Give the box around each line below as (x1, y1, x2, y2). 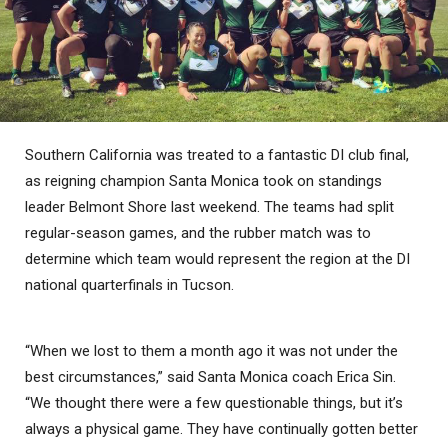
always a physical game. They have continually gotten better (25, 419, 418, 438)
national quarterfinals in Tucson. (25, 275, 234, 294)
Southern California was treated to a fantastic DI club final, (25, 145, 409, 164)
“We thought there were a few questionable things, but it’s (25, 393, 403, 412)
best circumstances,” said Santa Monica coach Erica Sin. (25, 367, 396, 386)
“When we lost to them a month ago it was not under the (25, 341, 398, 360)
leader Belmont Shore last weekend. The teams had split (25, 197, 394, 216)
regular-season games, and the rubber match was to (25, 223, 371, 242)
